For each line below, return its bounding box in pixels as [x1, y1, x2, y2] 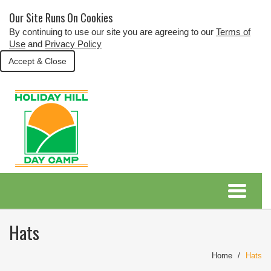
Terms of [216, 27, 250, 37]
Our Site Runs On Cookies [9, 10, 113, 25]
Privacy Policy [45, 39, 102, 49]
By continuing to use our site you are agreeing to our [9, 27, 216, 37]
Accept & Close [8, 56, 67, 66]
